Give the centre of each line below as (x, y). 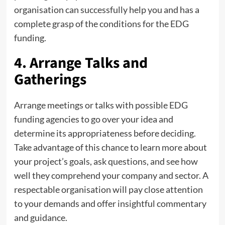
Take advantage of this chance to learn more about (110, 147)
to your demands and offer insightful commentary (110, 203)
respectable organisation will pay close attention (108, 189)
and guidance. (40, 217)
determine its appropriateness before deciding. (105, 133)
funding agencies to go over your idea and (93, 119)
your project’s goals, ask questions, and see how (106, 161)
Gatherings (50, 79)
